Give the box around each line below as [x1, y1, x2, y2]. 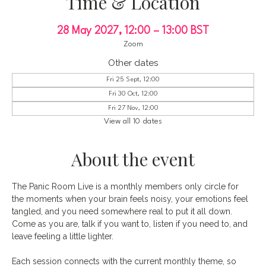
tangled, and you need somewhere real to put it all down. [12, 206, 235, 216]
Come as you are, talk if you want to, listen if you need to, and [12, 218, 250, 229]
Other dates [108, 57, 158, 68]
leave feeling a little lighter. [12, 231, 113, 241]
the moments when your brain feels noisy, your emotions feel [12, 194, 251, 204]
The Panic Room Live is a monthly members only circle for [12, 181, 241, 191]
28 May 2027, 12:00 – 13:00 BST [57, 25, 209, 36]
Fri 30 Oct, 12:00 [108, 90, 158, 97]
